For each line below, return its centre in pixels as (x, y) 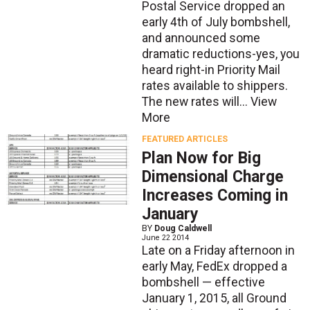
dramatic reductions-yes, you (220, 54)
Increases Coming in (215, 196)
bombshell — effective (203, 283)
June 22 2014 (165, 238)
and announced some (201, 38)
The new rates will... (196, 102)
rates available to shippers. (215, 86)
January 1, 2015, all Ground (214, 299)
